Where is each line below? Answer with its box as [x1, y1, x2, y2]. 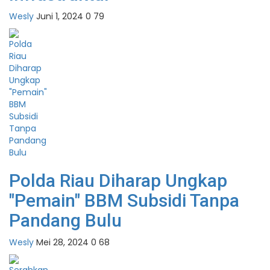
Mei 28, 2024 [36, 236, 89, 249]
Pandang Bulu [9, 210, 122, 231]
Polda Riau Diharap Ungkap [9, 170, 227, 192]
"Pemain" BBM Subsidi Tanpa [9, 190, 239, 212]
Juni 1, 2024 [36, 10, 83, 23]
